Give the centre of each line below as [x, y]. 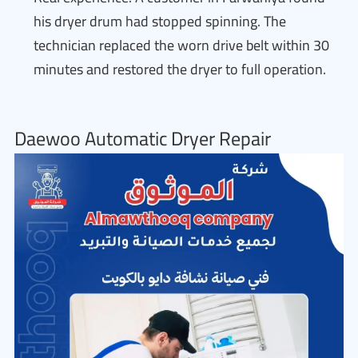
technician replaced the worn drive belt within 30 [181, 45]
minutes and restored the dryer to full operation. [180, 69]
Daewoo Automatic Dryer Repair [143, 139]
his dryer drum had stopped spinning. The [160, 21]
